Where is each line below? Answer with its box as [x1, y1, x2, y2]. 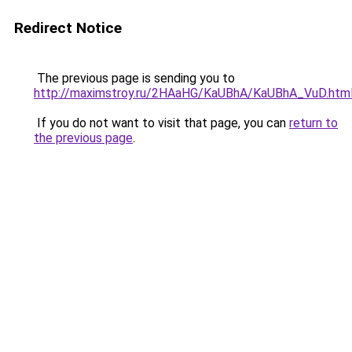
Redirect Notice [14, 19, 122, 37]
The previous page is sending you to [34, 71, 235, 86]
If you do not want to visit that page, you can [34, 115, 289, 130]
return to [289, 115, 338, 130]
